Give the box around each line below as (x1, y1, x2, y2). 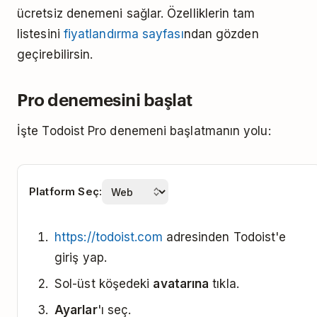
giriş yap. (54, 250, 107, 265)
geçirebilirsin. (17, 47, 93, 62)
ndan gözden (183, 27, 259, 41)
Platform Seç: (29, 185, 102, 198)
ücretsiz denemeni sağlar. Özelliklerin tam (17, 6, 255, 21)
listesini (17, 27, 64, 41)
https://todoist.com (54, 230, 163, 244)
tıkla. (209, 277, 239, 291)
